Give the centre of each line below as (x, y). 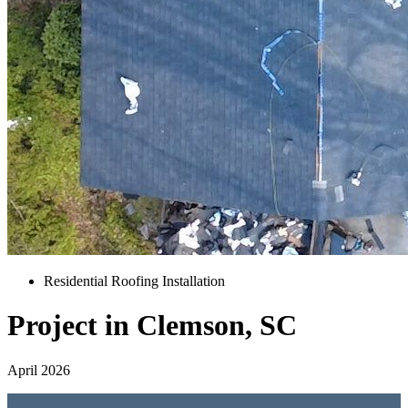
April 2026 (39, 370)
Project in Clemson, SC (152, 326)
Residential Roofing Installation (134, 281)
